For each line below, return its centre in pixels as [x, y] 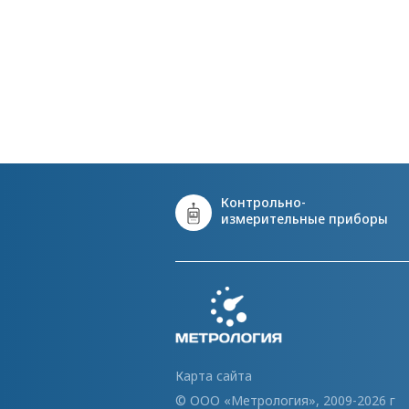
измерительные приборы [304, 219]
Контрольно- [263, 202]
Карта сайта [214, 376]
